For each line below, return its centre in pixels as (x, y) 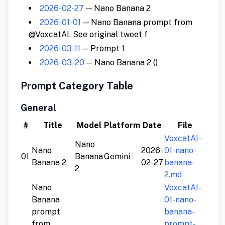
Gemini (117, 157)
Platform (122, 126)
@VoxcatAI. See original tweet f (88, 35)
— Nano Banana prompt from (137, 23)
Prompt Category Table (77, 86)
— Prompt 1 (102, 49)
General (38, 108)
